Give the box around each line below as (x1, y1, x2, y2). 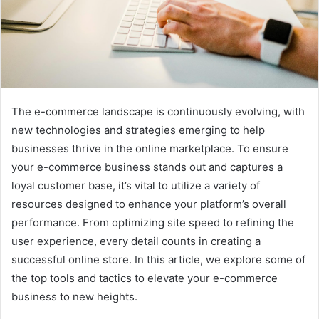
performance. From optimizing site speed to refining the (11, 215, 294, 229)
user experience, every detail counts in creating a (11, 234, 261, 248)
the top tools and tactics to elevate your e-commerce (11, 271, 278, 285)
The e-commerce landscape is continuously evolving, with (11, 104, 305, 118)
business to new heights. (11, 289, 137, 303)
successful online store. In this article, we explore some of (11, 252, 305, 266)
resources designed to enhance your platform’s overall (11, 197, 286, 211)
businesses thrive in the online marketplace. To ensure (11, 141, 288, 155)
